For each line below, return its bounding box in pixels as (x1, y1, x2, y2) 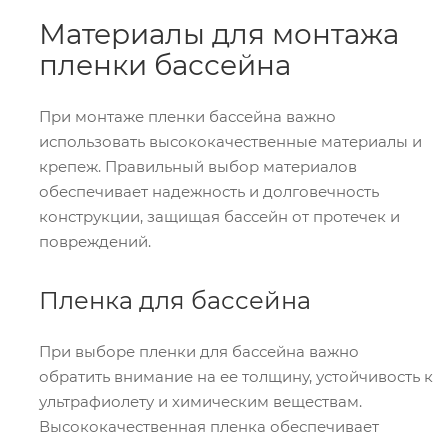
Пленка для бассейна (39, 286, 311, 315)
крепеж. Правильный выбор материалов (39, 157, 357, 176)
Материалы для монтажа (39, 17, 399, 51)
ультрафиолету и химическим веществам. (39, 392, 362, 411)
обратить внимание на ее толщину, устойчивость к (39, 367, 433, 386)
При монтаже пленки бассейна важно (39, 107, 336, 126)
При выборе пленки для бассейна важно (39, 342, 359, 361)
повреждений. (39, 232, 151, 251)
